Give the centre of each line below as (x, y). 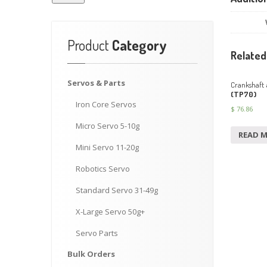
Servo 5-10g (117, 126)
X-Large (89, 212)
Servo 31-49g (134, 190)
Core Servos (113, 104)
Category (138, 45)
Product (88, 45)
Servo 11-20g (115, 147)
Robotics (91, 169)
